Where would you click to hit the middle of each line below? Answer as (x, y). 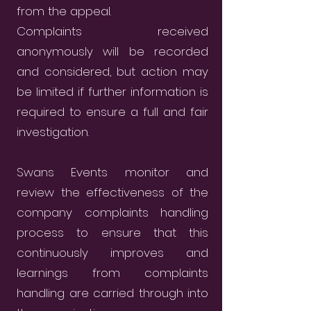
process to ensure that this (112, 233)
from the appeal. (64, 11)
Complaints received (112, 31)
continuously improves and (112, 253)
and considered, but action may (112, 72)
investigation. (53, 132)
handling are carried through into (112, 293)
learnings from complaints (112, 273)
